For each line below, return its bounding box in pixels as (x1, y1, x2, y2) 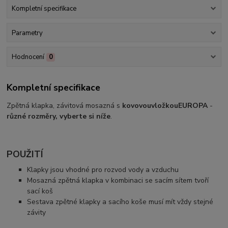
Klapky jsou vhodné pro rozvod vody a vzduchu (27, 164, 179, 175)
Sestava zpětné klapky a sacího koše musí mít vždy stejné (27, 196, 214, 207)
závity (27, 207, 48, 217)
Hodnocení (11, 52, 44, 62)
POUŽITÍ (7, 148, 44, 160)
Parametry (11, 28, 43, 38)
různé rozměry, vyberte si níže (7, 111, 111, 122)
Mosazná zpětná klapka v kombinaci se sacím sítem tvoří (27, 175, 209, 185)
